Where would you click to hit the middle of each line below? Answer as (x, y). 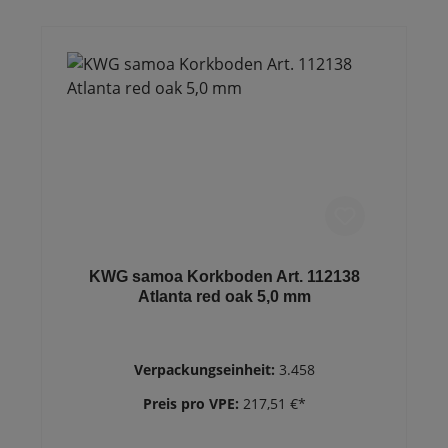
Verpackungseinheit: (206, 369)
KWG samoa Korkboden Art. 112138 (224, 276)
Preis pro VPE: (192, 403)
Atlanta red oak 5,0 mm (224, 296)
